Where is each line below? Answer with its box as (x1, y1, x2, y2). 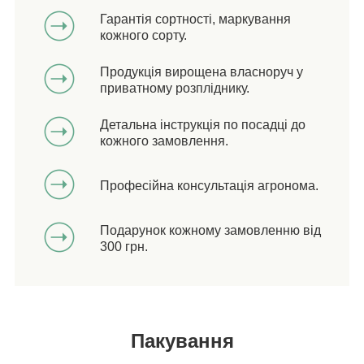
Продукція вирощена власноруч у (100, 64, 303, 79)
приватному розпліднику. (100, 80, 249, 95)
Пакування (130, 330, 234, 353)
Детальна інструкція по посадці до (100, 117, 305, 132)
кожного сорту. (100, 28, 187, 42)
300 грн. (100, 239, 148, 253)
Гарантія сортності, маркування (100, 11, 291, 26)
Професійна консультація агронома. (100, 178, 318, 193)
